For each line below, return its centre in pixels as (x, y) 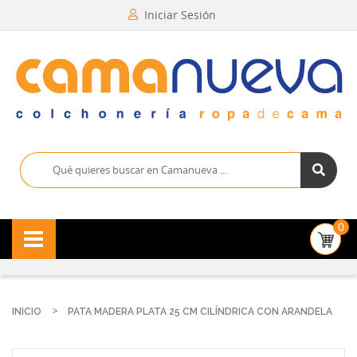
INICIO (27, 311)
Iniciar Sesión (180, 15)
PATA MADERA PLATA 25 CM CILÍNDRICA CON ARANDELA (200, 311)
